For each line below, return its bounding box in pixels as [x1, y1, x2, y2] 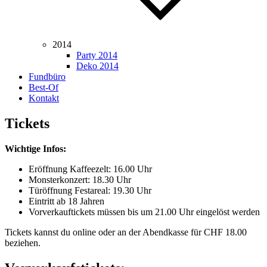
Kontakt [29, 93, 59, 103]
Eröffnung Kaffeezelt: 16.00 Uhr [29, 163, 152, 174]
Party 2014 [76, 50, 117, 60]
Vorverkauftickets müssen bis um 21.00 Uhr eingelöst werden [29, 206, 260, 217]
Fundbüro [29, 72, 66, 82]
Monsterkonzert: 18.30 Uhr [29, 174, 131, 185]
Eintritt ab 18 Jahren [29, 195, 104, 206]
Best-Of [29, 82, 58, 92]
